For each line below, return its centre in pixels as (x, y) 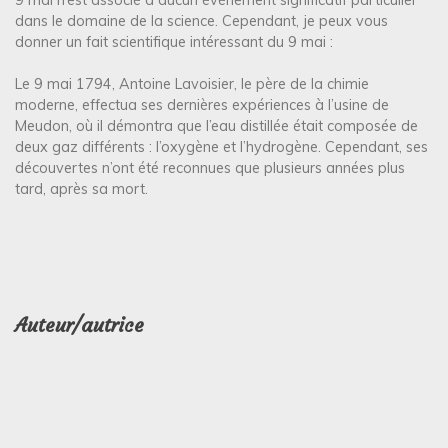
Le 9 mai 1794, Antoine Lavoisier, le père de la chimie (192, 84)
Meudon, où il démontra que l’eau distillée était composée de (216, 126)
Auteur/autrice (79, 324)
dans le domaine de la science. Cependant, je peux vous (201, 20)
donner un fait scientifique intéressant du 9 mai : (174, 41)
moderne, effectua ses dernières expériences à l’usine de (202, 105)
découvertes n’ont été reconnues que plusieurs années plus (210, 168)
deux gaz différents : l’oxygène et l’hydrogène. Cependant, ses (221, 147)
